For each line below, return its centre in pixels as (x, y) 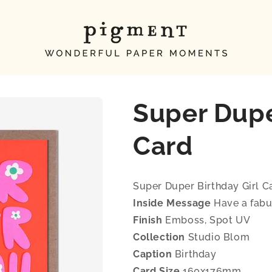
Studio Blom (218, 237)
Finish (148, 220)
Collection (159, 237)
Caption (153, 254)
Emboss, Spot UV (206, 220)
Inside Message (172, 203)
